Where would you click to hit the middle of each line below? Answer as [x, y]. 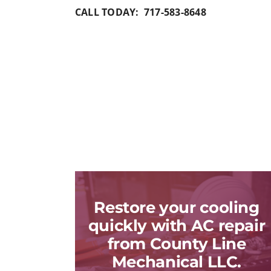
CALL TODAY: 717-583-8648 [140, 12]
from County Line [177, 243]
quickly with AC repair [177, 225]
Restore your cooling [177, 207]
